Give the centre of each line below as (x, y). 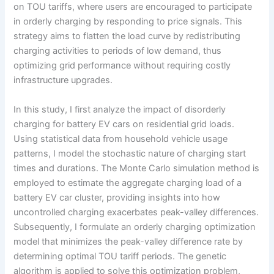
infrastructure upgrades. (63, 80)
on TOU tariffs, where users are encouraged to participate (133, 7)
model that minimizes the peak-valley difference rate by (128, 241)
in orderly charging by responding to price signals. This (128, 22)
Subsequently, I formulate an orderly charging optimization (135, 227)
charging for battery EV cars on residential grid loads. (124, 124)
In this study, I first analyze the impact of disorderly (120, 109)
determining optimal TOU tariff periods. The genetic (120, 256)
